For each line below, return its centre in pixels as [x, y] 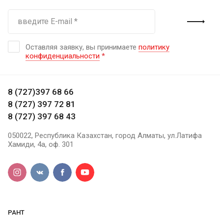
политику [154, 47]
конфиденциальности [63, 56]
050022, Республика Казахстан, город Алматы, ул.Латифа [105, 136]
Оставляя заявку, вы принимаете [82, 47]
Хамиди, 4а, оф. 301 [41, 144]
